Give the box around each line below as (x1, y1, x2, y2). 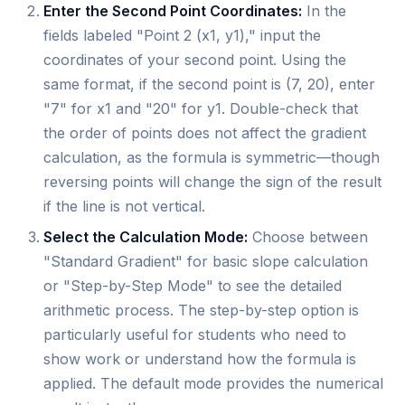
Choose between (248, 227, 368, 246)
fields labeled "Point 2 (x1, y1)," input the (43, 26, 321, 45)
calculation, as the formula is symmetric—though (43, 148, 380, 167)
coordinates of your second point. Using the (43, 51, 346, 70)
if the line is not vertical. (43, 197, 205, 216)
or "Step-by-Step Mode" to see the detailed (43, 276, 342, 295)
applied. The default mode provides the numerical (43, 373, 383, 392)
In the (302, 2, 346, 21)
